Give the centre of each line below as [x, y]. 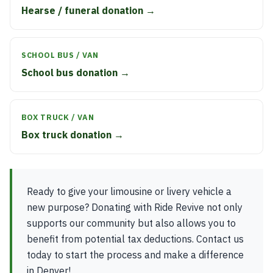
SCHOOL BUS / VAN [60, 55]
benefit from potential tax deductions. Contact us [135, 239]
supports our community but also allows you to [131, 223]
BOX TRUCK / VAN [58, 117]
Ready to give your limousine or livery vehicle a [129, 191]
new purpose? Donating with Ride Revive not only [135, 207]
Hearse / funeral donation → [88, 10]
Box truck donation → [73, 135]
